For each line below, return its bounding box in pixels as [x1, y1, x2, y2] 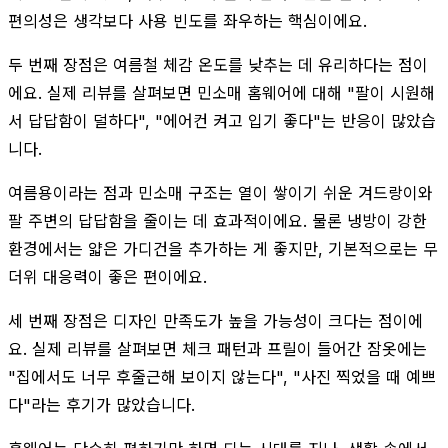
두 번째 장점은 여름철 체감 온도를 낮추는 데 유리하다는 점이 [8, 54, 428, 75]
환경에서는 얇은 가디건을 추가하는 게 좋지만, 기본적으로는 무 [8, 238, 438, 259]
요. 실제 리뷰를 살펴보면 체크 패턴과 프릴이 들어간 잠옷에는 [8, 338, 427, 359]
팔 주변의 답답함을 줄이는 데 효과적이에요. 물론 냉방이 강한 [8, 210, 427, 231]
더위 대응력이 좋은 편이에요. [8, 266, 207, 287]
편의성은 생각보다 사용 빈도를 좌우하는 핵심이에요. [8, 10, 367, 31]
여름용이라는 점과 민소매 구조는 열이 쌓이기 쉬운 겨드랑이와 [8, 182, 433, 203]
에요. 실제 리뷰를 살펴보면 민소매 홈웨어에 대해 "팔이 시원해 [8, 82, 435, 103]
